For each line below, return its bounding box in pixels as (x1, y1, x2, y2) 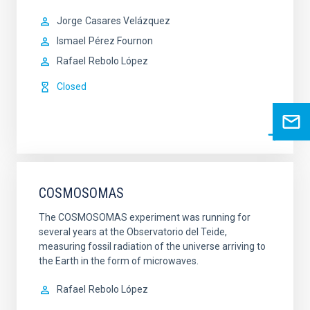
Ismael (57, 35, 86, 47)
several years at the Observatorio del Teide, (39, 226, 227, 238)
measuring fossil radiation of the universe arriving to (39, 241, 266, 253)
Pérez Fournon (89, 35, 153, 47)
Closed (57, 81, 86, 93)
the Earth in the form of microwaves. (39, 255, 199, 267)
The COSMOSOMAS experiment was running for (39, 212, 250, 224)
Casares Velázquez (85, 15, 170, 27)
